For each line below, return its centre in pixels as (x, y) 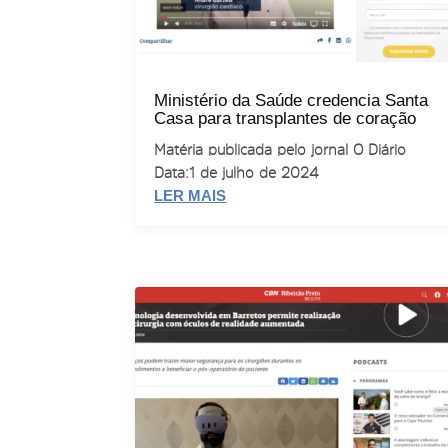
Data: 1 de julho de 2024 (236, 172)
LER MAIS (190, 195)
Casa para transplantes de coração (285, 118)
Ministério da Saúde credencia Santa (291, 100)
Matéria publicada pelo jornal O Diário (280, 149)
